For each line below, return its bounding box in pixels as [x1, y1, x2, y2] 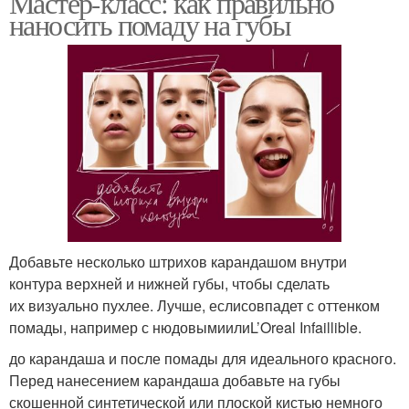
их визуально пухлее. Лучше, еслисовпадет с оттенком [9, 294, 380, 316]
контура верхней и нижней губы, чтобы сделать [9, 272, 330, 294]
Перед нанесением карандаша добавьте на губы [9, 369, 341, 391]
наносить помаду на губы [9, 5, 291, 45]
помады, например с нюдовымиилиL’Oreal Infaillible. [9, 316, 362, 338]
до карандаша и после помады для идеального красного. [9, 347, 396, 369]
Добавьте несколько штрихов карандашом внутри [9, 250, 347, 272]
